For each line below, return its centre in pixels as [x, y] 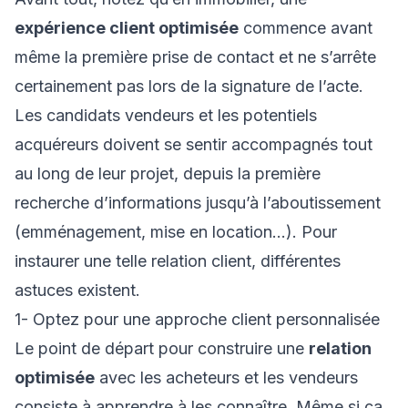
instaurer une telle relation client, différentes [178, 261]
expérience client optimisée [127, 28]
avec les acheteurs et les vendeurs [226, 377]
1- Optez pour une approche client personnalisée [197, 319]
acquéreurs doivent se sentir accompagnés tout [194, 144]
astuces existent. [80, 290]
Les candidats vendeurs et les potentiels [166, 115]
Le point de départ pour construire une [162, 348]
